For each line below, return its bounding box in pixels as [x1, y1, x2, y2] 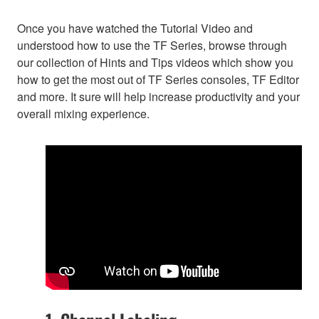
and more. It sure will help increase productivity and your [17, 88, 300, 105]
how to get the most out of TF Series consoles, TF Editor [17, 71, 299, 88]
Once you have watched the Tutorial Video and [17, 20, 253, 37]
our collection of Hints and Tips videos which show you [17, 54, 293, 71]
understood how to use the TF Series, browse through [17, 37, 287, 54]
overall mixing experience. [17, 105, 150, 122]
